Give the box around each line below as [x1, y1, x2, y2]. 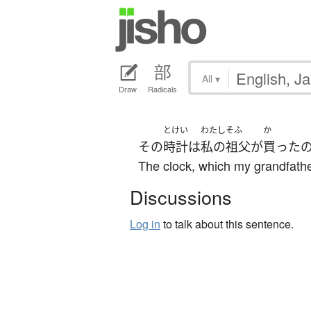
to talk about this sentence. [160, 216, 294, 233]
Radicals [148, 83, 177, 95]
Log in [130, 216, 160, 233]
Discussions [130, 183, 232, 211]
